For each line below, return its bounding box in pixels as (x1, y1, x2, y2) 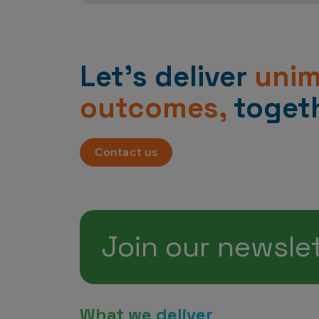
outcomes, (80, 90, 226, 126)
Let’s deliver (80, 58, 254, 95)
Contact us (95, 145, 157, 159)
